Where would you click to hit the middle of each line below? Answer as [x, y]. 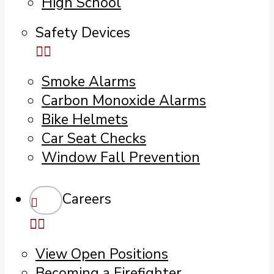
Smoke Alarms [89, 82]
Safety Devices [83, 33]
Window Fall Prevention [121, 157]
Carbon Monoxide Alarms [124, 101]
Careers [87, 199]
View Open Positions [102, 254]
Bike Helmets [85, 120]
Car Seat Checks [94, 139]
